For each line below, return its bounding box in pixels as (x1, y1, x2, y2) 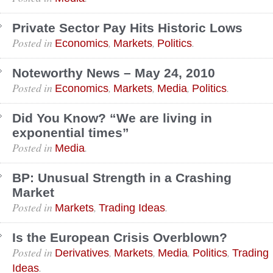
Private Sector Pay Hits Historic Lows (12, 21, 243, 35)
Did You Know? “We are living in (12, 111, 212, 125)
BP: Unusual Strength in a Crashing (12, 171, 232, 185)
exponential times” (12, 126, 129, 140)
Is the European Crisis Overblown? (12, 230, 227, 244)
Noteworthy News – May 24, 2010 (12, 66, 215, 80)
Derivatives (55, 247, 109, 259)
